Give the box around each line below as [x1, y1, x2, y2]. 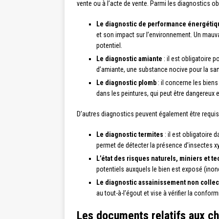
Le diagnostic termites [96, 131, 163, 139]
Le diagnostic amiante [96, 55, 162, 63]
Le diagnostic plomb [96, 79, 156, 87]
